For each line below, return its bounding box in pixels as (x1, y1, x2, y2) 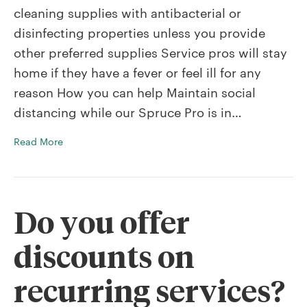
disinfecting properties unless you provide (14, 23, 265, 40)
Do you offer (14, 202, 190, 242)
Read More (14, 134, 63, 149)
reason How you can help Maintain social (14, 82, 256, 100)
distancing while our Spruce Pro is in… (14, 102, 242, 120)
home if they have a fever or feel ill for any (14, 62, 261, 80)
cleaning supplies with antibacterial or (14, 3, 241, 21)
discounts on (14, 236, 195, 276)
